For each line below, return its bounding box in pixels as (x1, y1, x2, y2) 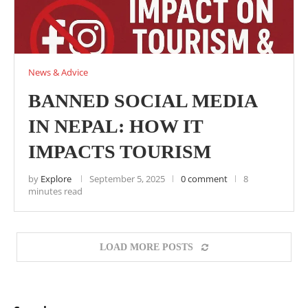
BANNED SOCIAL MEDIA (28, 90, 256, 111)
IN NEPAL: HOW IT (28, 115, 203, 137)
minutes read (28, 185, 82, 197)
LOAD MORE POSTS (100, 242, 193, 252)
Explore (41, 173, 71, 185)
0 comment (181, 173, 228, 185)
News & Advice (28, 66, 88, 78)
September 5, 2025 (89, 173, 165, 185)
